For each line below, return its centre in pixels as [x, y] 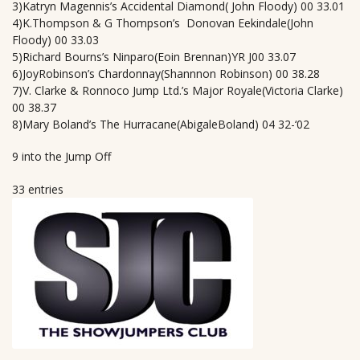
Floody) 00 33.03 [55, 39]
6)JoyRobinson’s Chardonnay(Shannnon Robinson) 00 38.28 [166, 73]
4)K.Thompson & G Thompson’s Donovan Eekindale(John [163, 22]
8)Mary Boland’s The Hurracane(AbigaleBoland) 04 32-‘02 [161, 124]
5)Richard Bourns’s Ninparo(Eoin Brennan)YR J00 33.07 [154, 56]
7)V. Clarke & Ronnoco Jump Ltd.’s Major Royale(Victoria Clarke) [178, 90]
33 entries [38, 189]
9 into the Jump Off [61, 157]
